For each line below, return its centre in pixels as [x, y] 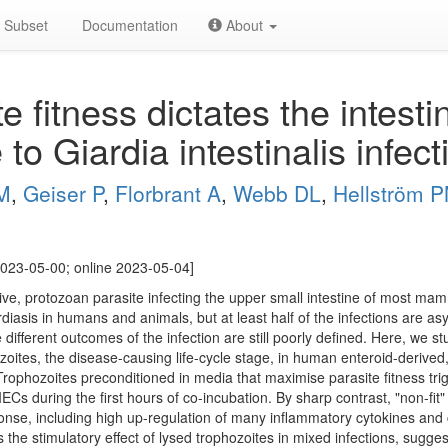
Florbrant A [168, 193]
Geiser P [63, 193]
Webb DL [277, 193]
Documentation [128, 25]
